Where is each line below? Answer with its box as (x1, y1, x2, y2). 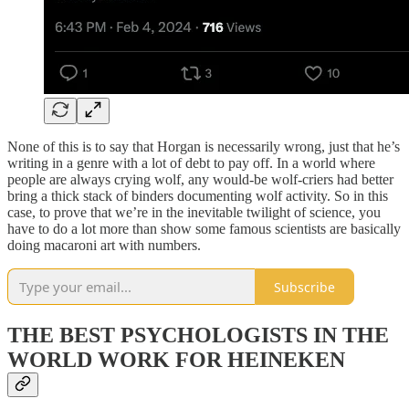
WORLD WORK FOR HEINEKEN (7, 348, 345, 372)
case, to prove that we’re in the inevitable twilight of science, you (7, 204, 381, 221)
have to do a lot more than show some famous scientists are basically (7, 221, 401, 237)
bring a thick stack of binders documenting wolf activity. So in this (7, 188, 388, 204)
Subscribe (274, 278, 335, 296)
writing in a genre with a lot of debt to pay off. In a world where (7, 155, 375, 172)
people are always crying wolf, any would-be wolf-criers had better (7, 172, 393, 188)
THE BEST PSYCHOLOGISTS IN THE (7, 323, 389, 348)
